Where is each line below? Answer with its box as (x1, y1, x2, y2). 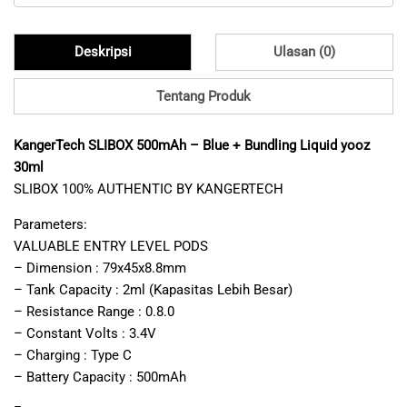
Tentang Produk (156, 88, 251, 105)
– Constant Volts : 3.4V (14, 324, 156, 342)
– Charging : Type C (14, 346, 132, 363)
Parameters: (14, 215, 87, 233)
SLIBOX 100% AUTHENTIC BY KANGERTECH (14, 181, 283, 198)
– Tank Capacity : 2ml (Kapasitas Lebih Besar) (14, 281, 293, 298)
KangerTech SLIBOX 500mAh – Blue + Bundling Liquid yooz (14, 137, 370, 154)
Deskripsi (74, 44, 132, 61)
